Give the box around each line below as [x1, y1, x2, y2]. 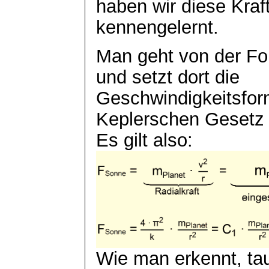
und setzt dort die [96, 66, 240, 87]
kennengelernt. [96, 16, 219, 37]
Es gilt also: [96, 129, 193, 150]
